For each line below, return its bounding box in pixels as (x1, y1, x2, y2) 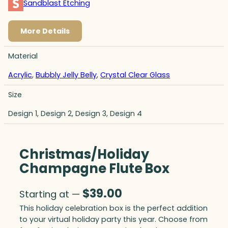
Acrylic (8, 69, 32, 80)
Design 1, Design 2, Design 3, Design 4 (8, 108, 142, 119)
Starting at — (19, 187, 82, 201)
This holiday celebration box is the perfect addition (19, 203, 208, 213)
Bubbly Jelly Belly (36, 69, 97, 80)
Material (8, 50, 38, 61)
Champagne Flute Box (19, 159, 170, 178)
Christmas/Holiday (19, 145, 150, 164)
